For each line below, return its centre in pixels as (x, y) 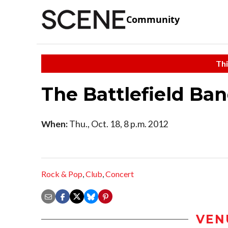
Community (153, 20)
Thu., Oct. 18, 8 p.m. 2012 (118, 124)
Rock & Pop (62, 174)
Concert (120, 174)
